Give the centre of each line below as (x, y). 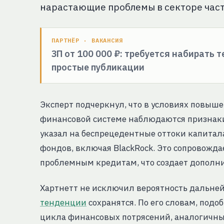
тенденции (63, 202)
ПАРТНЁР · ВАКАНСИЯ (87, 40)
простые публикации (98, 67)
